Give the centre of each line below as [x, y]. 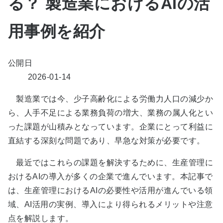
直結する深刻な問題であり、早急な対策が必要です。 [107, 140]
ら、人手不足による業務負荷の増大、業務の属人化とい [111, 112]
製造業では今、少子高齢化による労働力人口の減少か [111, 99]
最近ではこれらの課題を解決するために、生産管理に [111, 162]
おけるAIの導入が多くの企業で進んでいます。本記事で [111, 176]
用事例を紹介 [57, 32]
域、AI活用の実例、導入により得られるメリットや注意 [111, 204]
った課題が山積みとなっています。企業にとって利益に [111, 126]
